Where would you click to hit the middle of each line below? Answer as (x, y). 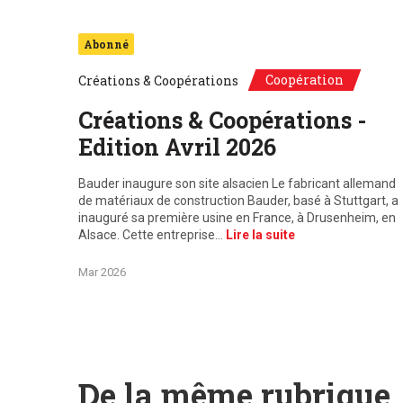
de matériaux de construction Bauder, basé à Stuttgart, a (238, 201)
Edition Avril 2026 (177, 147)
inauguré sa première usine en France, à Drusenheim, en (237, 218)
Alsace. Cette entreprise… (152, 235)
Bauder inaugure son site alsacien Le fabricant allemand (237, 184)
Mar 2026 (102, 272)
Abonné (106, 44)
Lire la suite (260, 235)
